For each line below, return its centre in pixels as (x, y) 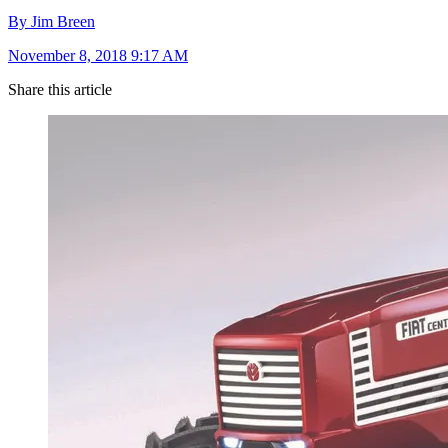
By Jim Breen (51, 22)
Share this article (60, 90)
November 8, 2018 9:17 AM (98, 56)
